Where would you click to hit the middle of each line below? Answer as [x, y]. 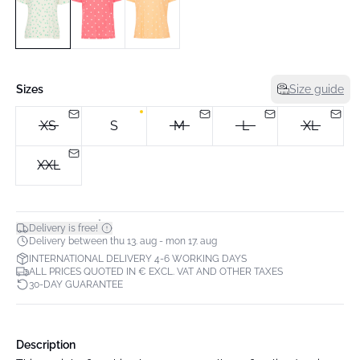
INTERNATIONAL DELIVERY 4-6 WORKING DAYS [138, 258]
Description [46, 344]
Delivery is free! [63, 228]
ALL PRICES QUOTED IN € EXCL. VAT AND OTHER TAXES [156, 271]
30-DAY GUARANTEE [76, 284]
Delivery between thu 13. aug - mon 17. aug [123, 241]
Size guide [317, 89]
